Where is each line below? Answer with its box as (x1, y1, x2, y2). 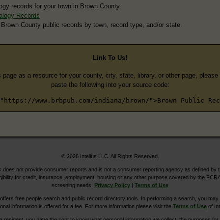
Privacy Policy (94, 182, 130, 189)
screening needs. (52, 182, 94, 189)
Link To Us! (93, 54, 127, 61)
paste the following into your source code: (51, 81, 169, 89)
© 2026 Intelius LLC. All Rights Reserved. (61, 153, 159, 160)
